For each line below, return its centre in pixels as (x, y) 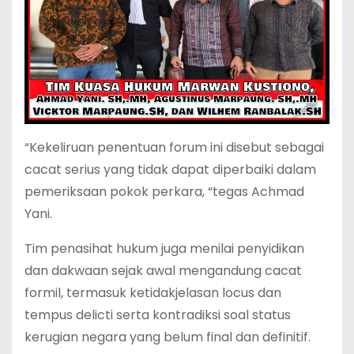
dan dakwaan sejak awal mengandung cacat (163, 270)
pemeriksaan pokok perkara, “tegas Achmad (164, 191)
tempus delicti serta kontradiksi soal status (158, 314)
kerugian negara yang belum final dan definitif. (168, 337)
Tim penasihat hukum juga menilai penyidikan (164, 248)
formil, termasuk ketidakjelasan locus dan (153, 292)
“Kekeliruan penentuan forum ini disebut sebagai (174, 147)
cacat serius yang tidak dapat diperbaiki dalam (170, 169)
